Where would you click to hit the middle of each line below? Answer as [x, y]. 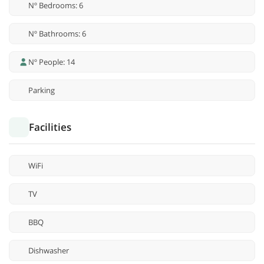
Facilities [50, 127]
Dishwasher [49, 251]
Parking [42, 90]
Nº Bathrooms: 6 [57, 34]
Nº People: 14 [52, 62]
